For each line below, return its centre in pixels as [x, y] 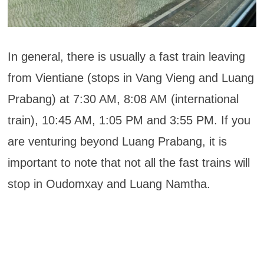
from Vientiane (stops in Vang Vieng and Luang [131, 78]
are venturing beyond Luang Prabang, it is [117, 142]
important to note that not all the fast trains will [128, 163]
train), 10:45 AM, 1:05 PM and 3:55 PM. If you [129, 121]
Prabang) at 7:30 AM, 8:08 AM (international [123, 99]
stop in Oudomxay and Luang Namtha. [109, 184]
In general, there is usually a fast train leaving [126, 57]
